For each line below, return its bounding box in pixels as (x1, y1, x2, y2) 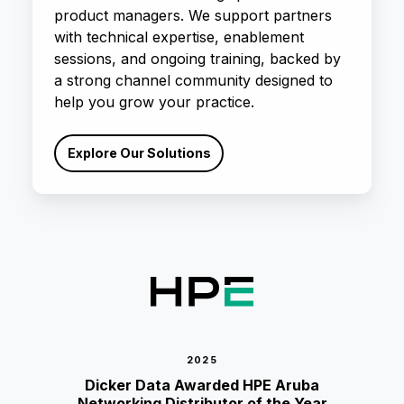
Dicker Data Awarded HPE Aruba (85, 375, 319, 394)
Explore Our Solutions (67, 144, 211, 161)
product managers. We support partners (54, 5, 332, 24)
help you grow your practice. (54, 92, 254, 111)
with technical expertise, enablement (54, 27, 304, 46)
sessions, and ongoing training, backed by (54, 49, 341, 68)
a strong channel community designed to (54, 70, 333, 89)
